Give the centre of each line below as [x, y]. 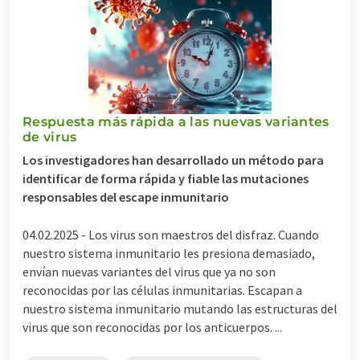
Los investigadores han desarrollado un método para [173, 160]
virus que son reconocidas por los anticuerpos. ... [152, 327]
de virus [50, 137]
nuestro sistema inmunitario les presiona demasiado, [169, 253]
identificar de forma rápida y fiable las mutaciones [166, 178]
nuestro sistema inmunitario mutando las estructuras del [180, 308]
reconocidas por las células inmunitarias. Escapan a [162, 290]
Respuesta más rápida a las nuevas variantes [176, 121]
